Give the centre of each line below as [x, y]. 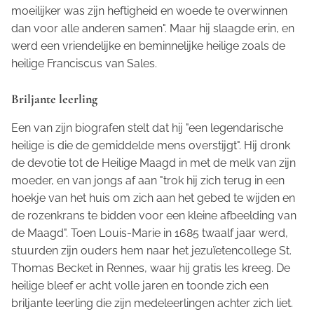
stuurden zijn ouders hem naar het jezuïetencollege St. [151, 251]
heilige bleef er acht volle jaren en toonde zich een [140, 286]
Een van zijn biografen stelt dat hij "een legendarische [147, 128]
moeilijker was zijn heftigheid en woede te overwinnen [149, 11]
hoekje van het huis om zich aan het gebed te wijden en [153, 198]
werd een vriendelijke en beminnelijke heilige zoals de [148, 46]
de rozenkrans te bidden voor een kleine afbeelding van [154, 216]
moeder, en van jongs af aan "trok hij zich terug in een [148, 181]
